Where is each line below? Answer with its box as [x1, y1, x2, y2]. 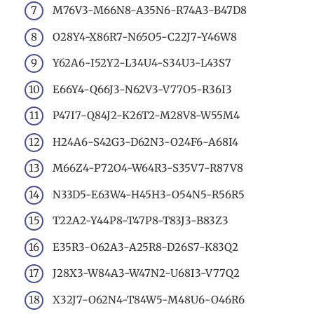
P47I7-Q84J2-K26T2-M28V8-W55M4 [53, 109, 240, 123]
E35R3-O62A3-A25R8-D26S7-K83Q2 [53, 240, 238, 254]
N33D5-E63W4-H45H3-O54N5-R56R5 [53, 187, 245, 201]
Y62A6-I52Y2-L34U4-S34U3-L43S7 [53, 56, 231, 70]
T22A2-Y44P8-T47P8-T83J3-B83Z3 [53, 214, 228, 228]
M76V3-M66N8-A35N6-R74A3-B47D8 [53, 4, 247, 18]
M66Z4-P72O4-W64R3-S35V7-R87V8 [53, 161, 243, 175]
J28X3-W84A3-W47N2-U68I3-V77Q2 [53, 266, 240, 280]
